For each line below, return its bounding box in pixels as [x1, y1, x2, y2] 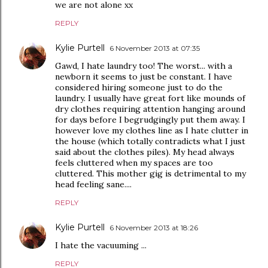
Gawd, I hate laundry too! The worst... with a [55, 60, 232, 71]
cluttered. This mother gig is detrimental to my [55, 168, 246, 179]
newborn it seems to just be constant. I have [55, 71, 232, 82]
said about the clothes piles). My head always [55, 147, 234, 157]
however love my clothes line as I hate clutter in [55, 125, 248, 136]
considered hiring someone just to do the [55, 82, 223, 93]
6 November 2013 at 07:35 [109, 44, 200, 53]
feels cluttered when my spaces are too [55, 157, 213, 168]
